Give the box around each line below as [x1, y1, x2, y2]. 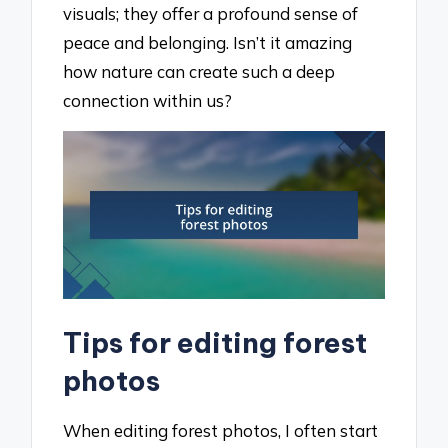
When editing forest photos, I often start [63, 419, 379, 441]
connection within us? [63, 90, 233, 112]
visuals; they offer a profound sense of [63, 3, 359, 25]
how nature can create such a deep [63, 61, 336, 83]
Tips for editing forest [63, 325, 368, 361]
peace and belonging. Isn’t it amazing [63, 32, 353, 54]
